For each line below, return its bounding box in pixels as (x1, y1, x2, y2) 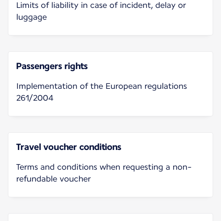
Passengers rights (16, 60, 88, 71)
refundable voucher (16, 174, 91, 184)
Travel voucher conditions (16, 141, 121, 152)
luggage (16, 12, 47, 22)
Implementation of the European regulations (16, 81, 187, 91)
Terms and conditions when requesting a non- (16, 162, 192, 172)
